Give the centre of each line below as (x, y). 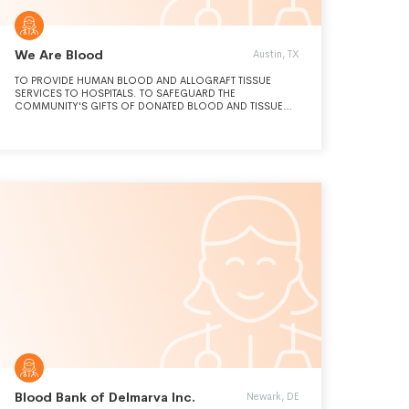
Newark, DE (273, 396)
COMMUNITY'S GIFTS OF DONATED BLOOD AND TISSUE (149, 106)
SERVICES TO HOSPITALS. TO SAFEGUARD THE (125, 93)
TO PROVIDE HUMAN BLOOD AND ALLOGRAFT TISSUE (143, 80)
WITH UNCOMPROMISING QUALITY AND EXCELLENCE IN (150, 119)
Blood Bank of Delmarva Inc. (105, 397)
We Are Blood (59, 55)
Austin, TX (276, 54)
